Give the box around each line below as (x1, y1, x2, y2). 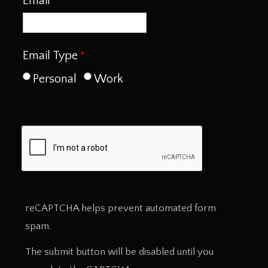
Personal (33, 72, 77, 86)
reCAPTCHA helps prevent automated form (25, 203, 216, 214)
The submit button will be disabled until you (25, 246, 214, 257)
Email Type (23, 49, 78, 63)
